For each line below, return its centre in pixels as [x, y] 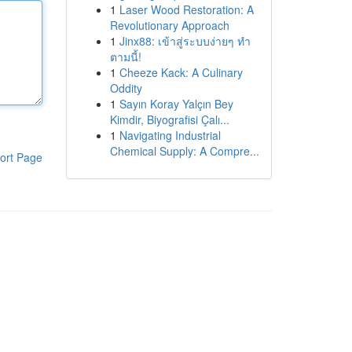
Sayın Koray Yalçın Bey [176, 104]
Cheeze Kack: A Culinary [181, 72]
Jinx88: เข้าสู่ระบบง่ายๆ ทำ [185, 41]
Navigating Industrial [170, 135]
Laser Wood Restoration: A [186, 9]
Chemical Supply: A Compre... [184, 151]
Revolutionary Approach [169, 25]
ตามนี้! [125, 57]
